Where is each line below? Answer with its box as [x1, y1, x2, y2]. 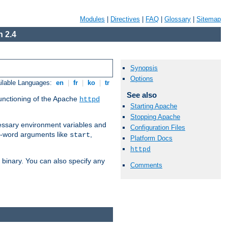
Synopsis [130, 64, 158, 72]
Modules [80, 15, 105, 23]
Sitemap [196, 15, 221, 23]
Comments [130, 161, 162, 169]
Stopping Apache [130, 112, 180, 121]
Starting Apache [130, 102, 177, 110]
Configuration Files [130, 123, 185, 131]
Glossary [164, 15, 191, 23]
